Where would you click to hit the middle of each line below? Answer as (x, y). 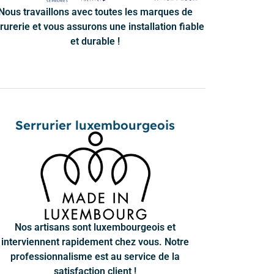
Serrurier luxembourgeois (95, 125)
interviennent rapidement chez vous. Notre (95, 242)
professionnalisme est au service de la (95, 256)
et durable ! (95, 41)
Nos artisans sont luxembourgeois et (95, 227)
